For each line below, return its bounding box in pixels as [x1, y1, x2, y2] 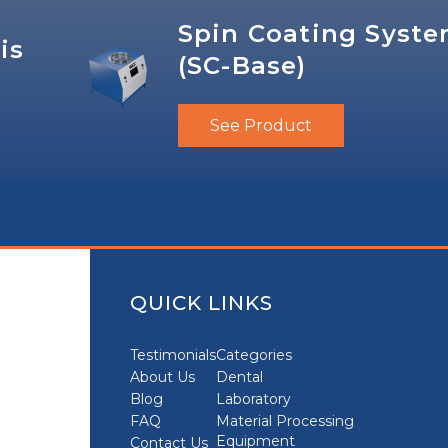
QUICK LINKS [129, 291, 273, 315]
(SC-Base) [177, 51, 307, 80]
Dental [215, 368, 263, 386]
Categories [215, 346, 292, 364]
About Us [129, 368, 195, 386]
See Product [209, 116, 312, 135]
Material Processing [215, 412, 354, 430]
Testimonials [129, 346, 216, 364]
